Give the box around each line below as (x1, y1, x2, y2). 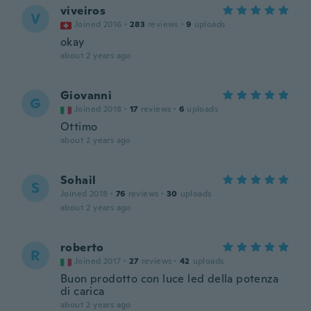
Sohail (60, 173, 96, 187)
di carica (60, 284, 105, 299)
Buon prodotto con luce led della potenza (60, 271, 278, 286)
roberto (60, 240, 104, 255)
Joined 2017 (74, 255, 121, 267)
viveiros (60, 3, 106, 18)
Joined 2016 (74, 19, 122, 30)
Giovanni (60, 88, 112, 103)
